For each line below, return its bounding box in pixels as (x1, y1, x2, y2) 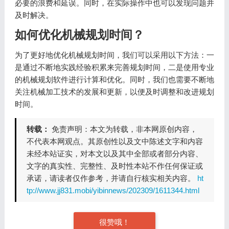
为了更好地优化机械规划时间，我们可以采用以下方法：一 (14, 51, 214, 59)
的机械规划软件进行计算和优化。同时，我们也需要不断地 (14, 75, 214, 84)
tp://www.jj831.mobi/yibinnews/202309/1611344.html (26, 186, 199, 195)
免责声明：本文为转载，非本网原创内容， (51, 125, 197, 133)
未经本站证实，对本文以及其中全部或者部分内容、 (26, 149, 203, 158)
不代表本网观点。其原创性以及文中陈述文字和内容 (26, 137, 203, 146)
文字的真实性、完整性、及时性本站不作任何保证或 (26, 162, 203, 170)
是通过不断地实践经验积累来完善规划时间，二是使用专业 (14, 63, 214, 72)
